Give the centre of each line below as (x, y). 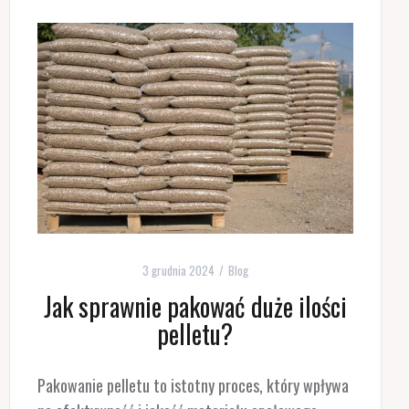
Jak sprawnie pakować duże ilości (195, 306)
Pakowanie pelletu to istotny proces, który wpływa (193, 385)
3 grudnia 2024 (178, 270)
